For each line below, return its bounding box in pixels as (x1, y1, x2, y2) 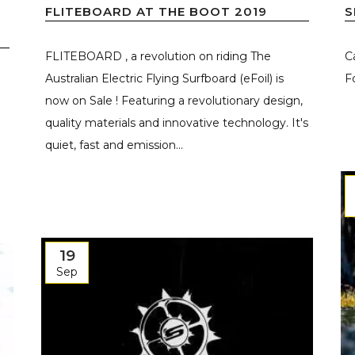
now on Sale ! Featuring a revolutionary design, (45, 93, 303, 108)
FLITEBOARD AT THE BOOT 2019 (45, 3, 267, 19)
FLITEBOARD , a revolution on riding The (45, 48, 271, 63)
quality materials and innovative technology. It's (45, 115, 308, 130)
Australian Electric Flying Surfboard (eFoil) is (45, 71, 284, 86)
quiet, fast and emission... (45, 137, 183, 152)
